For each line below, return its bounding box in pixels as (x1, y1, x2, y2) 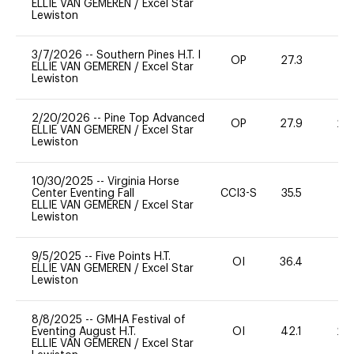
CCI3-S (220, 187, 258, 199)
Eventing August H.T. (32, 326, 136, 337)
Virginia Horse (107, 175, 179, 187)
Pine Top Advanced (104, 112, 205, 124)
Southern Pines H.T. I (96, 49, 201, 61)
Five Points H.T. (96, 250, 171, 262)
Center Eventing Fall (32, 187, 134, 199)
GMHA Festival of (96, 314, 186, 326)
